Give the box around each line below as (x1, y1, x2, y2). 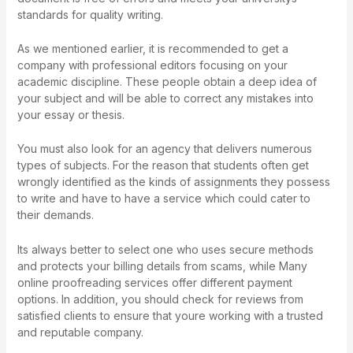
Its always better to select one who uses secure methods (17, 242, 314, 256)
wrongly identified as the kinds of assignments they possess (17, 175, 330, 189)
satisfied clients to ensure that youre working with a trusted (17, 308, 323, 322)
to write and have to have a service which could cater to (17, 191, 310, 206)
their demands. (17, 208, 94, 222)
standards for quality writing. (17, 7, 163, 21)
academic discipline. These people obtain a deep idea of (17, 74, 317, 88)
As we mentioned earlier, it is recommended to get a (17, 41, 288, 55)
